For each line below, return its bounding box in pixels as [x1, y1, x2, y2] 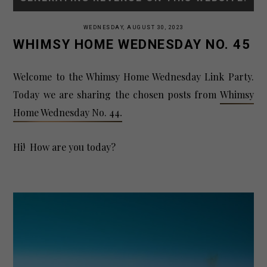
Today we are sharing [13, 88, 115, 101]
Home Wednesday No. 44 [13, 106, 120, 119]
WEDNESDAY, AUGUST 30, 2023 [83, 24, 184, 31]
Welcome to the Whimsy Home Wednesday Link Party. [13, 70, 254, 83]
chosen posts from [129, 88, 220, 101]
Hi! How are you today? [13, 141, 116, 154]
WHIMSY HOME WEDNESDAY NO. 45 [13, 37, 251, 52]
